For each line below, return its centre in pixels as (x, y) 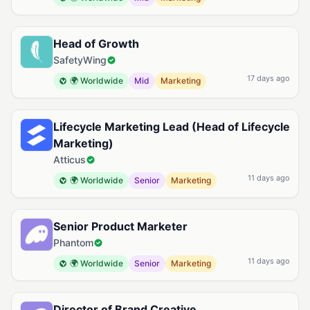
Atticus (70, 159)
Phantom (73, 243)
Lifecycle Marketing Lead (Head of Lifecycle (172, 127)
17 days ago (268, 78)
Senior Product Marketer (120, 226)
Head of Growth (96, 44)
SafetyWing (80, 60)
